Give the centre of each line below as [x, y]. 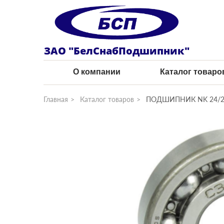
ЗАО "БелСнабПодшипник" [116, 51]
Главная [56, 99]
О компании [97, 72]
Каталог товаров [107, 99]
